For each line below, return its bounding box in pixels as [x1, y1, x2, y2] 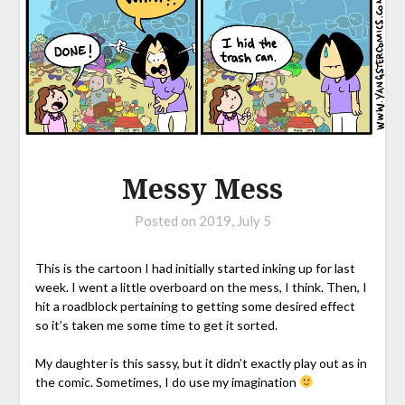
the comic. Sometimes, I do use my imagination [34, 373, 299, 390]
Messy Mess [122, 169, 283, 207]
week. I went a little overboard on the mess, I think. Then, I [34, 278, 367, 295]
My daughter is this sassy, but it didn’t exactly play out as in [34, 354, 367, 371]
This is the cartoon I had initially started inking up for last [34, 259, 355, 276]
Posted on [134, 212, 199, 229]
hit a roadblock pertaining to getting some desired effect [34, 297, 355, 314]
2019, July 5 [198, 212, 271, 229]
